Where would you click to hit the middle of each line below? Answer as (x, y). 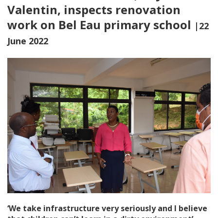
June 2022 (28, 41)
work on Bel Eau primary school (101, 25)
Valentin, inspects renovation (94, 9)
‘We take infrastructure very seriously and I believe (107, 209)
